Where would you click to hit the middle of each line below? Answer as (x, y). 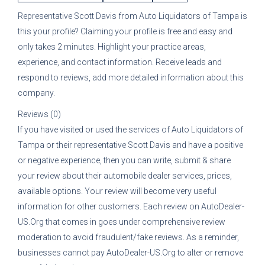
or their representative (87, 145)
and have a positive (208, 145)
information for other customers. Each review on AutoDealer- (131, 206)
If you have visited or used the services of (95, 130)
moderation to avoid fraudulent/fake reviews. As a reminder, (128, 237)
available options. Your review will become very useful (117, 191)
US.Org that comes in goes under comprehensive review (122, 222)
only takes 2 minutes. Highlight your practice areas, (112, 47)
